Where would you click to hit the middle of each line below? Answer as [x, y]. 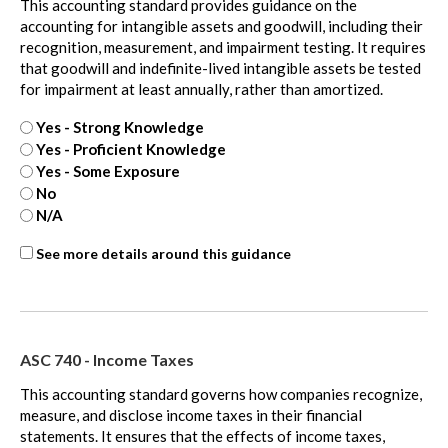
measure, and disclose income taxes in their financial [191, 415]
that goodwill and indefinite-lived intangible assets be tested [220, 68]
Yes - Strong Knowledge [120, 127]
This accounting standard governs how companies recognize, [221, 394]
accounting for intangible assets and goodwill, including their [221, 26]
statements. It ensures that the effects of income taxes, [202, 436]
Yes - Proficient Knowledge [131, 149]
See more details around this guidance [163, 254]
